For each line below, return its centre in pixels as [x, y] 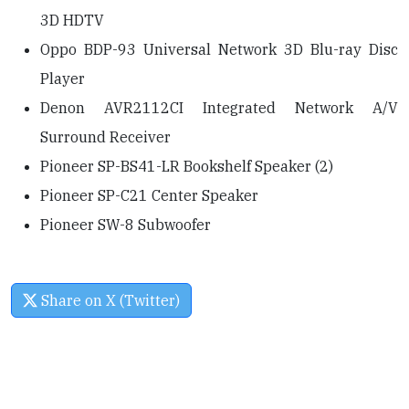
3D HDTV [72, 20]
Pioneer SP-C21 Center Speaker [149, 195]
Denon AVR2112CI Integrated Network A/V [219, 108]
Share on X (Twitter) [109, 300]
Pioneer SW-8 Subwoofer [126, 225]
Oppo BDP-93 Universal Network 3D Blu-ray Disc [219, 49]
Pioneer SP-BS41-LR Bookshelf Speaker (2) [187, 166]
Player [63, 79]
